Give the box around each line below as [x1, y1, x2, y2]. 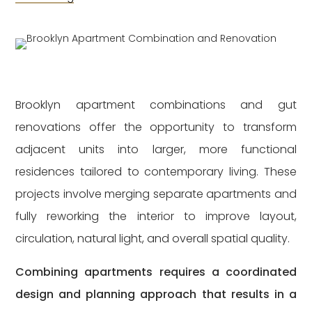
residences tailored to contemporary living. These [15, 164, 297, 180]
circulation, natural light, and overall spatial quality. [15, 231, 290, 247]
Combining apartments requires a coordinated [15, 264, 297, 280]
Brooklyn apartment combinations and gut [15, 97, 297, 113]
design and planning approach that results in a [15, 286, 297, 302]
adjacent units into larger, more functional [15, 141, 297, 157]
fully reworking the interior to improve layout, [15, 208, 297, 224]
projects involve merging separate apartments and [15, 186, 297, 202]
